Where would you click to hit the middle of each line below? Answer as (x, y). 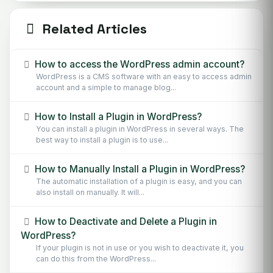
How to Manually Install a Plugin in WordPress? (139, 169)
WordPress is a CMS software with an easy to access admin (144, 76)
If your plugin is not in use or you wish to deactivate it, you (140, 247)
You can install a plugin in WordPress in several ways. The (140, 129)
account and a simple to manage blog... (106, 87)
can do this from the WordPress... (96, 258)
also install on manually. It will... (90, 192)
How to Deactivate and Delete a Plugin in (125, 221)
